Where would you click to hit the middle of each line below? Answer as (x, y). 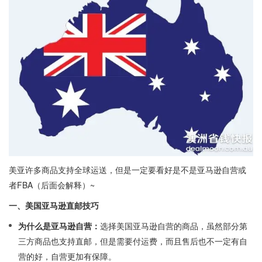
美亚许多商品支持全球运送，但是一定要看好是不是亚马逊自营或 (127, 170)
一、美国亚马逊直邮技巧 (54, 206)
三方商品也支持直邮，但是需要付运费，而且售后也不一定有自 (133, 241)
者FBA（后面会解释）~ (52, 185)
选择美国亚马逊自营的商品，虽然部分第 (174, 226)
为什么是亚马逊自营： (59, 226)
